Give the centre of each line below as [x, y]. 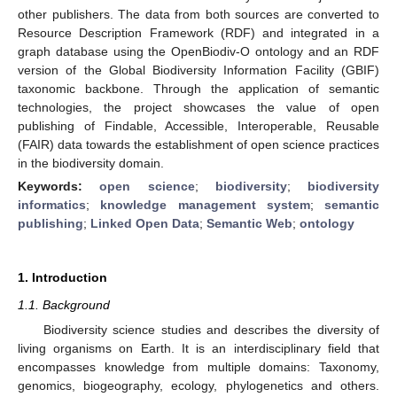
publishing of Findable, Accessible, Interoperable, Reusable [198, 125]
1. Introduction [62, 277]
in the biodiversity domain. [91, 163]
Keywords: [59, 186]
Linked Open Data [145, 223]
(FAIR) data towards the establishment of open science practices [198, 144]
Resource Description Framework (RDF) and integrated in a [198, 32]
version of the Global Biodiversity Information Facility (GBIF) [198, 70]
